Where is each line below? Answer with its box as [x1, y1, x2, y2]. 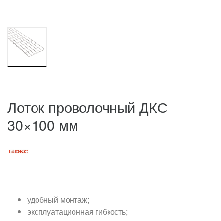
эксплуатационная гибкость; [27, 206, 128, 218]
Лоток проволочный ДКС [7, 97, 168, 117]
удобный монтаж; [27, 194, 89, 206]
